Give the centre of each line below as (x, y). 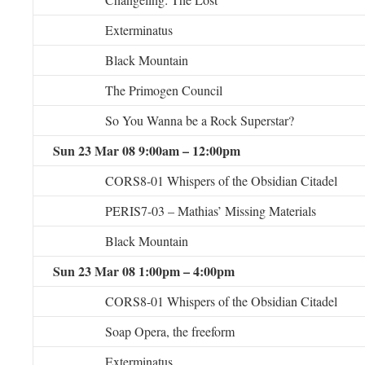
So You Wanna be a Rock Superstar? (200, 120)
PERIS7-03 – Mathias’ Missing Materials (211, 211)
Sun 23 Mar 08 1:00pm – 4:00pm (144, 271)
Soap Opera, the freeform (170, 331)
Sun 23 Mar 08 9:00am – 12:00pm (147, 150)
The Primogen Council (164, 90)
